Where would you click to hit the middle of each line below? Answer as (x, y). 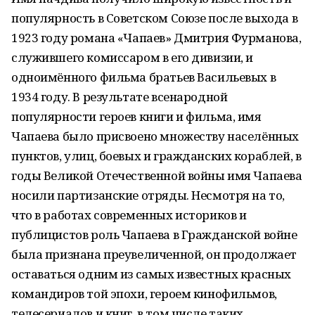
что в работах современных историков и (129, 215)
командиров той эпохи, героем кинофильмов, (144, 294)
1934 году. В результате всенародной (120, 97)
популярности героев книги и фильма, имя (136, 116)
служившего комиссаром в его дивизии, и (133, 57)
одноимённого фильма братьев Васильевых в (144, 77)
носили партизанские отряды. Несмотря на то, (148, 195)
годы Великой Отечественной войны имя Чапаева (157, 175)
